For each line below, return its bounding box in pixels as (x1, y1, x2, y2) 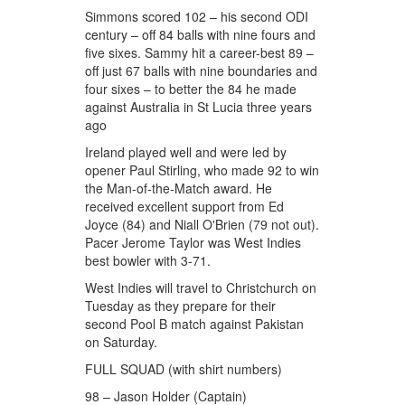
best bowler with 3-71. (85, 251, 212, 270)
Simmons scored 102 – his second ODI (85, 7, 309, 26)
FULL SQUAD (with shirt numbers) (85, 360, 283, 379)
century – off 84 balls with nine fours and (85, 25, 316, 44)
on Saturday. (85, 333, 158, 352)
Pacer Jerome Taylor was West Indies (85, 233, 302, 252)
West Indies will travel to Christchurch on (85, 278, 317, 297)
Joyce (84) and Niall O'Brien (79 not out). (85, 215, 320, 234)
